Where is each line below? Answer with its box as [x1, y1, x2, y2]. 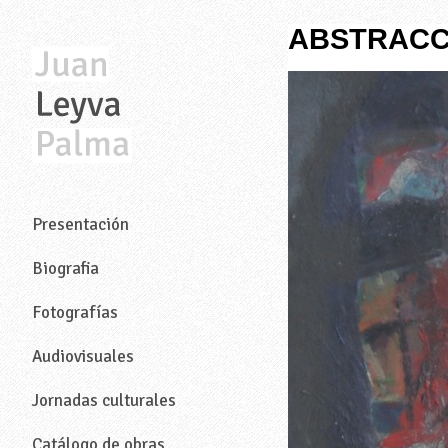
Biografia [32, 258, 99, 280]
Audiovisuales [32, 346, 134, 368]
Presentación [32, 214, 129, 236]
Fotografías [32, 302, 118, 324]
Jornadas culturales [32, 390, 176, 412]
